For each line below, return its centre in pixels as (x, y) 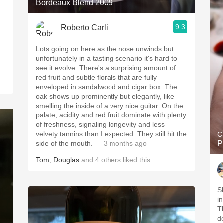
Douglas (66, 160)
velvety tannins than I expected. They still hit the (111, 134)
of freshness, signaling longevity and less (100, 124)
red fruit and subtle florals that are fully (96, 77)
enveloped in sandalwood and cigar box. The (107, 87)
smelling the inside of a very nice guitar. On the (110, 106)
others (111, 160)
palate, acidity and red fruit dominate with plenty (111, 115)
